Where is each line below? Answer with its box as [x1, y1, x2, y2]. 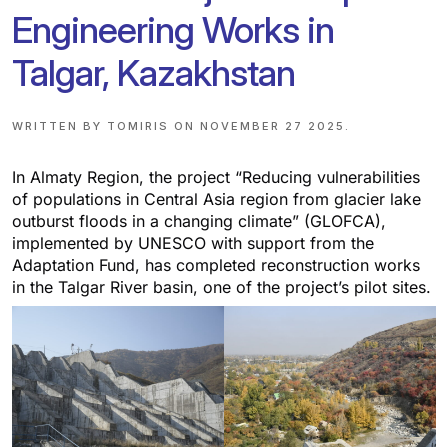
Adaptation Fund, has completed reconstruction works [12, 254, 420, 275]
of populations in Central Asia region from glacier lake [12, 188, 421, 209]
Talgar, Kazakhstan [12, 50, 295, 95]
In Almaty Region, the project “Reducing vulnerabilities [12, 166, 420, 187]
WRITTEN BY [12, 118, 107, 133]
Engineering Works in [12, 7, 334, 52]
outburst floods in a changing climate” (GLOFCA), [12, 210, 386, 231]
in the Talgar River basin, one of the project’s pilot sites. [12, 276, 431, 297]
